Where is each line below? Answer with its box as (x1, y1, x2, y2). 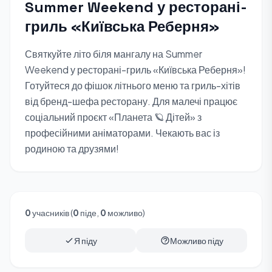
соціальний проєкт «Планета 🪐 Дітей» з (25, 110, 202, 123)
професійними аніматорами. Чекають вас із (25, 126, 220, 139)
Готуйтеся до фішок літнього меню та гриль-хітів (25, 79, 240, 92)
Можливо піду (169, 235, 223, 246)
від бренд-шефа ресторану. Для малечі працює (25, 95, 237, 107)
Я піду (73, 235, 97, 246)
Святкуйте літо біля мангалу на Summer (25, 47, 202, 60)
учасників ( (31, 207, 73, 218)
